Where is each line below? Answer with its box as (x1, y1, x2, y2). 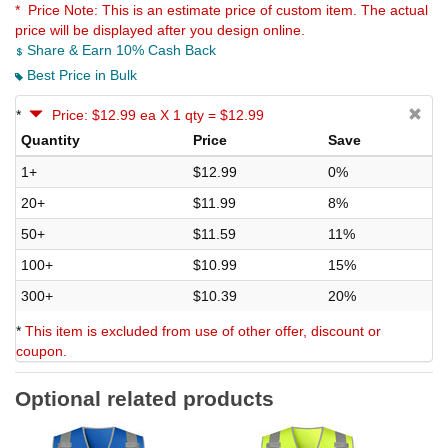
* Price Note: (15, 2, 102, 19)
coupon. (16, 343, 67, 360)
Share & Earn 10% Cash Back (23, 42, 216, 59)
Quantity (21, 132, 80, 149)
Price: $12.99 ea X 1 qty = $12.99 (52, 107, 264, 124)
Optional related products (15, 387, 274, 411)
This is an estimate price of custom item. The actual (102, 2, 428, 19)
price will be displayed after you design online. (15, 22, 305, 39)
